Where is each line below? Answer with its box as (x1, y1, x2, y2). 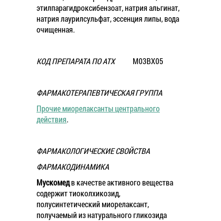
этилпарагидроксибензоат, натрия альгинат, (37, 2, 180, 13)
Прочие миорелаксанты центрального (37, 103, 160, 113)
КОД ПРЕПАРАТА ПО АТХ (37, 56, 133, 66)
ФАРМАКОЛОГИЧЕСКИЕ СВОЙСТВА (37, 146, 150, 156)
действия (37, 114, 67, 124)
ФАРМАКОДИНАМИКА (37, 161, 109, 172)
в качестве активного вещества (70, 177, 173, 187)
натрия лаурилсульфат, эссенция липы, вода (37, 13, 179, 24)
